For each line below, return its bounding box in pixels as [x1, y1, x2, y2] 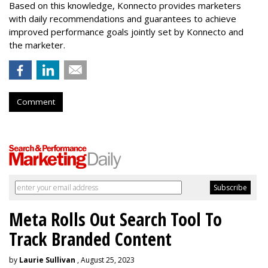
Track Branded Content [9, 227, 172, 251]
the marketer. [9, 39, 68, 51]
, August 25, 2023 [75, 255, 135, 265]
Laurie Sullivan [19, 255, 75, 265]
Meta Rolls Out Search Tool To [9, 207, 222, 232]
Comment [17, 96, 55, 107]
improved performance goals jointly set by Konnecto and [9, 26, 243, 38]
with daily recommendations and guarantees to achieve [9, 13, 236, 25]
